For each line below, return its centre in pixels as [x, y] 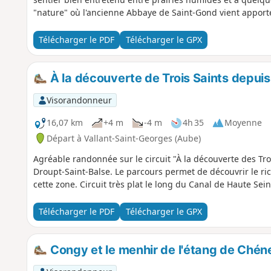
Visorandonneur [79, 100]
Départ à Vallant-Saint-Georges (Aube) [123, 138]
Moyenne [243, 123]
